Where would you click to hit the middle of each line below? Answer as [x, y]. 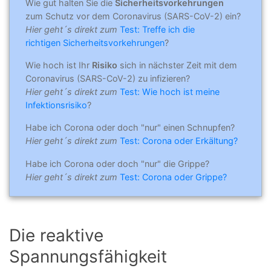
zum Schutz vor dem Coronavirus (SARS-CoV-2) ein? [133, 16]
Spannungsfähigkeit [88, 256]
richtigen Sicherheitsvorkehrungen [95, 43]
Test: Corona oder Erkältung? [179, 141]
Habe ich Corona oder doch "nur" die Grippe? [117, 163]
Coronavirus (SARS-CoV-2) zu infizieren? [108, 79]
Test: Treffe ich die [157, 30]
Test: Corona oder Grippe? [173, 177]
